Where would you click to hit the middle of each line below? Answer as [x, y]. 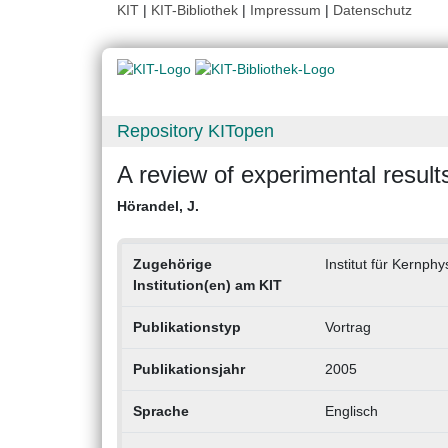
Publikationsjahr [188, 369]
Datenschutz [372, 10]
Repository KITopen [195, 131]
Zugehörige [172, 264]
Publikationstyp [186, 327]
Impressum [285, 10]
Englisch [351, 411]
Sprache [160, 411]
